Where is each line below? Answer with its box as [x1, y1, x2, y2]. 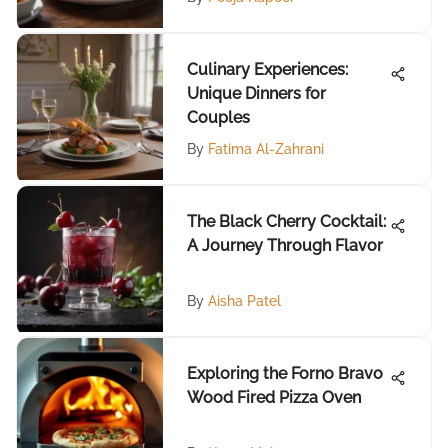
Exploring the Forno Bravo [187, 364, 383, 383]
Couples [187, 108, 250, 127]
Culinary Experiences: [187, 60, 348, 79]
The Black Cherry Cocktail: [187, 212, 386, 231]
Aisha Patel [208, 293, 281, 309]
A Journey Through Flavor [187, 236, 383, 255]
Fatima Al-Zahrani [208, 141, 324, 157]
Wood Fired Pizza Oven [187, 388, 361, 407]
